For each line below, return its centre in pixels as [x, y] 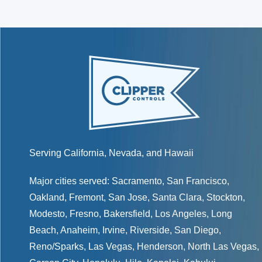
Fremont [86, 197]
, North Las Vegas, [221, 247]
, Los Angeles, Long [191, 214]
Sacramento [137, 181]
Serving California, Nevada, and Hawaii [111, 153]
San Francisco [197, 181]
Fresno [84, 214]
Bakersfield [127, 214]
